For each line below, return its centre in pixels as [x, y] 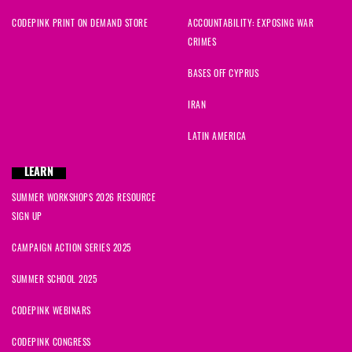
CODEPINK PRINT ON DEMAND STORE [80, 23]
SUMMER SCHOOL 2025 [54, 279]
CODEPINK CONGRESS [51, 342]
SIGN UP [27, 216]
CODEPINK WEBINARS [51, 310]
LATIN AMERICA [217, 136]
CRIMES [202, 42]
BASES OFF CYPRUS [223, 73]
